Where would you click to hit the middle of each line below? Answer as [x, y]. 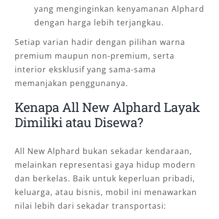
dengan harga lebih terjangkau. [99, 23]
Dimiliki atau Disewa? [79, 122]
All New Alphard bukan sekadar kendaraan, [103, 151]
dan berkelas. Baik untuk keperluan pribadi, [105, 178]
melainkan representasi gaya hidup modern [105, 164]
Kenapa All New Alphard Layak [107, 107]
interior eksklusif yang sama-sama [85, 70]
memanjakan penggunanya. [71, 83]
